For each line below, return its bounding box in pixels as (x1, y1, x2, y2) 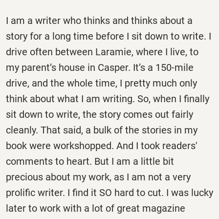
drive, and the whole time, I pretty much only (6, 77, 197, 89)
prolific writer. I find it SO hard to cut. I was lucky (6, 187, 213, 199)
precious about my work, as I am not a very (6, 171, 191, 183)
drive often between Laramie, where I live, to (6, 46, 198, 58)
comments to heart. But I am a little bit (6, 155, 174, 168)
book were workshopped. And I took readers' (6, 140, 197, 152)
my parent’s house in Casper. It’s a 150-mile (6, 62, 194, 74)
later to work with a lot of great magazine (6, 202, 185, 215)
